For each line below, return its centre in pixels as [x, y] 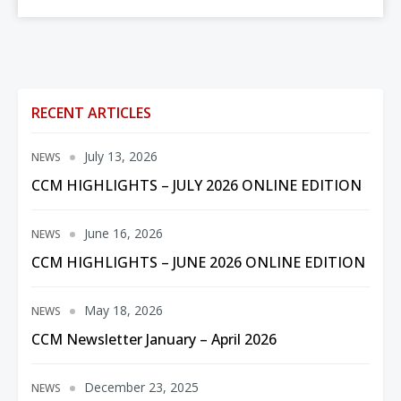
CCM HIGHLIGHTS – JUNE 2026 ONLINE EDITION [198, 262]
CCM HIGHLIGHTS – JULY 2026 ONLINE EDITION [196, 185]
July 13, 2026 [121, 156]
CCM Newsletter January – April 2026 [154, 339]
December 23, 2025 [141, 387]
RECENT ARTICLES [91, 113]
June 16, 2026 [124, 233]
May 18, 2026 [124, 310]
